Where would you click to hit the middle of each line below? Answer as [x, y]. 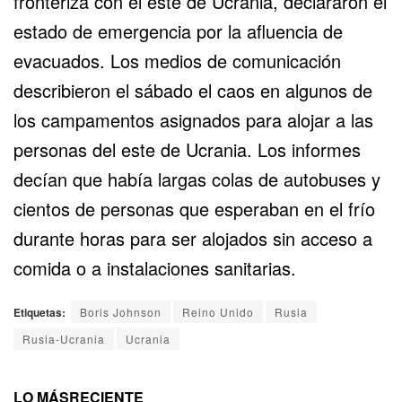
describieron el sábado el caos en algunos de [193, 90]
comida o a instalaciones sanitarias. [155, 267]
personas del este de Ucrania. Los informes [187, 149]
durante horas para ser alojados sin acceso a [193, 238]
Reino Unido [218, 311]
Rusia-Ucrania [64, 338]
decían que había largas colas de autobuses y [197, 179]
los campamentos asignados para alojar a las [193, 119]
